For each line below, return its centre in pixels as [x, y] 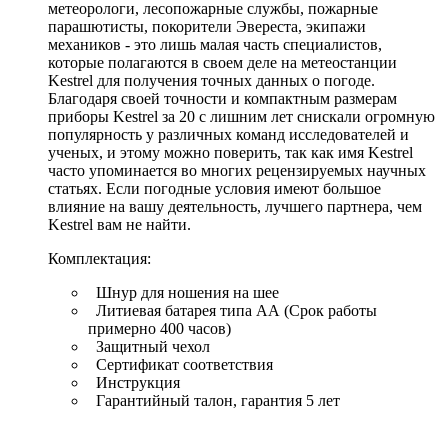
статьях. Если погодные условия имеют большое [214, 188]
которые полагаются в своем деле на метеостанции [222, 62]
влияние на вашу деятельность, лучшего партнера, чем [235, 206]
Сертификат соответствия [180, 364]
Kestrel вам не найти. [119, 224]
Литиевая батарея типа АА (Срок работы [232, 310]
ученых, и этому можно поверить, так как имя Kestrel [230, 152]
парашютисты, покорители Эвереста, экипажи [207, 26]
